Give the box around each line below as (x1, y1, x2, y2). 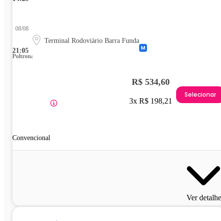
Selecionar (184, 90, 216, 99)
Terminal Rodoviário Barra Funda (44, 37, 139, 45)
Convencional (12, 134, 50, 142)
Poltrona (12, 53, 34, 60)
